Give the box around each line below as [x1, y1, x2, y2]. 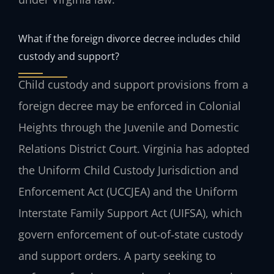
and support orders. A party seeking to [18, 248, 216, 264]
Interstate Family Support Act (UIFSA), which [18, 206, 242, 221]
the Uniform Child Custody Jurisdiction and [18, 163, 239, 178]
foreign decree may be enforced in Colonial [18, 98, 241, 114]
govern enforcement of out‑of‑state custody [18, 227, 243, 242]
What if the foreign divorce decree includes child [18, 31, 240, 46]
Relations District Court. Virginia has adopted [18, 141, 250, 157]
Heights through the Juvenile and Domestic [18, 120, 239, 135]
